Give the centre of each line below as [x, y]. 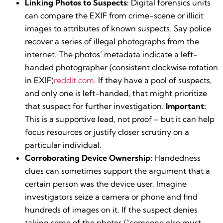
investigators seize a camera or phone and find [111, 196]
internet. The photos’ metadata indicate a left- [111, 54]
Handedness [176, 158]
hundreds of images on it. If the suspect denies [111, 209]
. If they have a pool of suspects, [153, 80]
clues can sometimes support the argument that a [117, 170]
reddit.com [74, 80]
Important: [186, 106]
